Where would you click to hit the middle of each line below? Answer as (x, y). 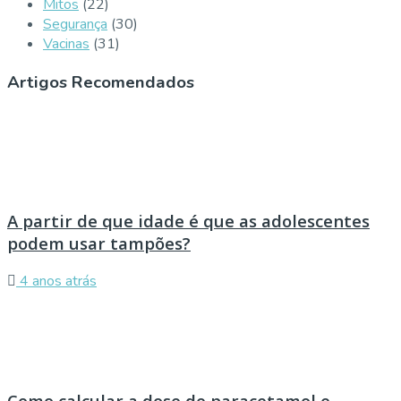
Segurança (75, 24)
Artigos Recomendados (101, 82)
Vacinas (66, 43)
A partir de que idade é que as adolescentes (188, 221)
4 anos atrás (56, 281)
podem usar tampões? (99, 243)
